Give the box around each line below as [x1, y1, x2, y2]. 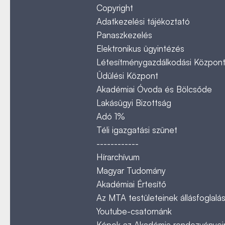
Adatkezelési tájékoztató [96, 16, 190, 27]
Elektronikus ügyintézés [96, 43, 184, 54]
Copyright [96, 3, 133, 13]
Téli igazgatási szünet [96, 125, 177, 135]
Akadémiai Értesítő [96, 179, 166, 189]
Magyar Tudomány [96, 165, 166, 176]
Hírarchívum [96, 152, 140, 162]
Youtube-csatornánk [96, 206, 172, 216]
